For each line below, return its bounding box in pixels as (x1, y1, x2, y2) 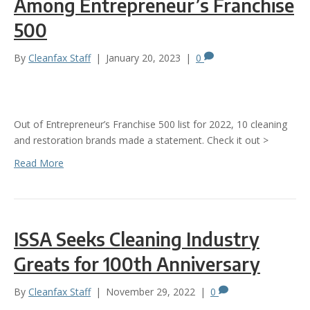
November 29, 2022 (106, 284, 195, 298)
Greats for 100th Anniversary (14, 252, 260, 275)
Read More (14, 156, 64, 170)
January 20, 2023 (106, 51, 181, 64)
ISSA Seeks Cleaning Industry (14, 227, 259, 250)
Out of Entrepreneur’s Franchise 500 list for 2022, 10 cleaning (14, 117, 287, 131)
